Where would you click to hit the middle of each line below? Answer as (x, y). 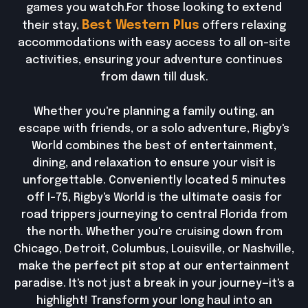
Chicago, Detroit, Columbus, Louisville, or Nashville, (154, 249)
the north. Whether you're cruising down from (154, 232)
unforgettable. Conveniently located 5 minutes (154, 180)
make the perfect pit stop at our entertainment (154, 266)
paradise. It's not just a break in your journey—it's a (154, 284)
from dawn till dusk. (154, 77)
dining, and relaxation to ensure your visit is (154, 163)
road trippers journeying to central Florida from (154, 215)
